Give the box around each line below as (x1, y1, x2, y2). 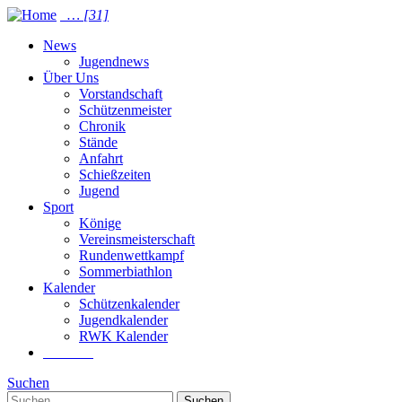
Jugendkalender (79, 312, 168, 328)
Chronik (79, 118, 126, 134)
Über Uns (43, 70, 99, 85)
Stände (79, 135, 118, 150)
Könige (79, 215, 121, 231)
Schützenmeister (79, 102, 171, 118)
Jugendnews (79, 54, 149, 69)
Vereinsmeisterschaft (79, 232, 195, 247)
